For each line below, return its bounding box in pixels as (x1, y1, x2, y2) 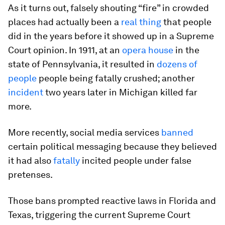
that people (161, 16, 211, 27)
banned (161, 127, 193, 138)
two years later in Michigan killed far (43, 86, 197, 97)
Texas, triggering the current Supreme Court (8, 209, 190, 220)
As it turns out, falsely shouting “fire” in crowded (8, 2, 209, 13)
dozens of (157, 58, 197, 69)
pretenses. (8, 169, 53, 180)
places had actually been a (8, 16, 121, 27)
